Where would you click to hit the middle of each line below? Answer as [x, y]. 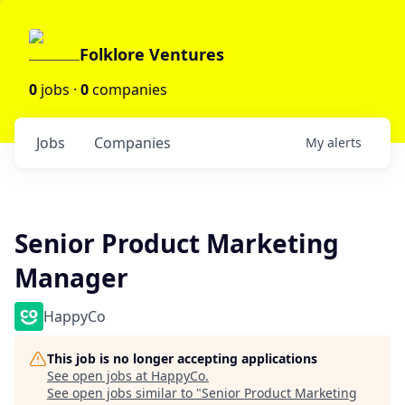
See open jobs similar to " [124, 393]
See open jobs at [99, 376]
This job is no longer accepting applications [182, 358]
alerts [344, 142]
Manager [71, 278]
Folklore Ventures [152, 54]
